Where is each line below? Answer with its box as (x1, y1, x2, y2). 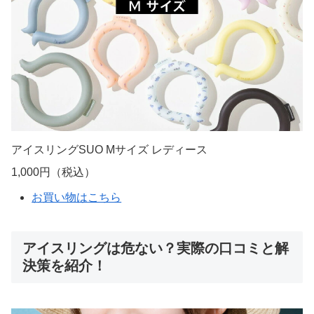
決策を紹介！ (22, 257, 107, 273)
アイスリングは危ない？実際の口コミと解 (22, 240, 289, 256)
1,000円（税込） (11, 166, 95, 179)
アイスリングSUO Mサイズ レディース (11, 144, 207, 156)
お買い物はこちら (32, 191, 122, 203)
